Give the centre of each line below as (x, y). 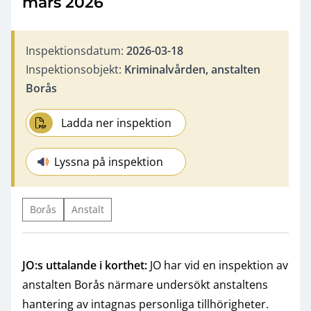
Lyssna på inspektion (109, 161)
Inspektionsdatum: (76, 50)
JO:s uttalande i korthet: (85, 265)
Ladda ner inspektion (117, 123)
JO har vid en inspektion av (218, 265)
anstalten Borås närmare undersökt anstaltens (145, 284)
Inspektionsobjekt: (75, 69)
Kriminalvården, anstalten (192, 69)
